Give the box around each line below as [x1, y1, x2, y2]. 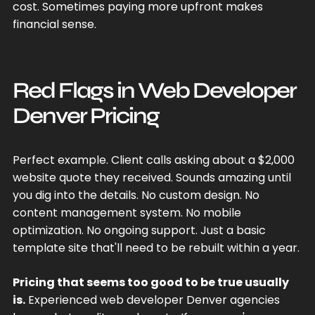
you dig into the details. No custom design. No [12, 186, 259, 203]
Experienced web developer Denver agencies [25, 291, 280, 308]
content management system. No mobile [12, 204, 241, 221]
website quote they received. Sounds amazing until [12, 169, 291, 186]
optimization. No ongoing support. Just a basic [12, 221, 266, 238]
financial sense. [12, 15, 96, 32]
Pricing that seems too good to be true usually [12, 274, 289, 290]
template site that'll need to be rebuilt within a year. [12, 239, 300, 256]
